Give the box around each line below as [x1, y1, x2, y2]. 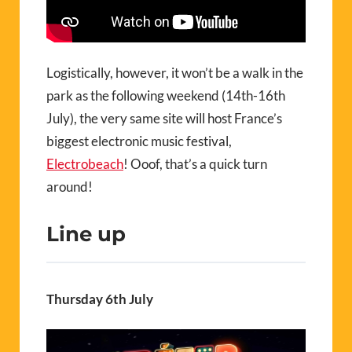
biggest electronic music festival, [46, 132, 232, 149]
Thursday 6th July [46, 291, 153, 308]
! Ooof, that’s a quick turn [123, 155, 267, 172]
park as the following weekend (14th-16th [46, 86, 285, 104]
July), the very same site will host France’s [46, 109, 282, 126]
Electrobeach [46, 155, 123, 172]
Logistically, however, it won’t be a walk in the [46, 64, 303, 81]
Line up [46, 222, 126, 247]
